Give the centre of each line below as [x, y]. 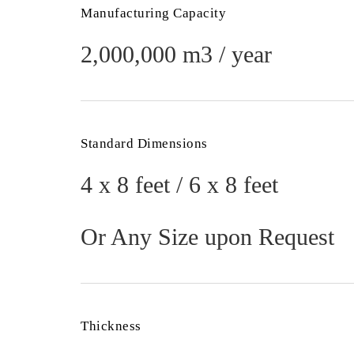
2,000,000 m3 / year [176, 54]
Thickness [111, 326]
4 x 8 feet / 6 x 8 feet [179, 185]
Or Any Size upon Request [207, 237]
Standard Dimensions [144, 143]
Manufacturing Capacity [153, 13]
